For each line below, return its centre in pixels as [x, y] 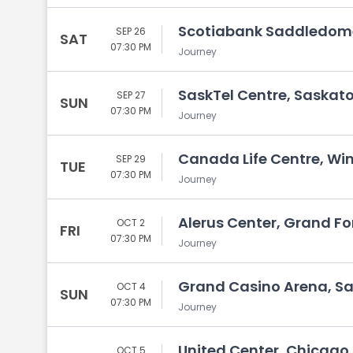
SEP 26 [131, 31]
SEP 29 [131, 159]
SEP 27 [131, 95]
